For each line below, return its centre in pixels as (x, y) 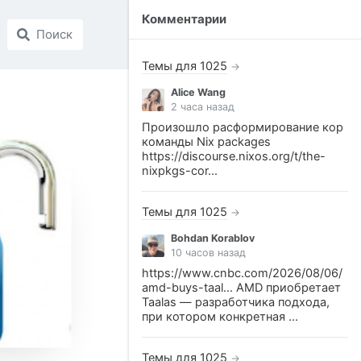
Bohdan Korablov (213, 238)
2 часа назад (203, 107)
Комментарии (184, 19)
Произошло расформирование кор (243, 127)
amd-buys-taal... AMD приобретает (241, 288)
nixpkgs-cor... (180, 171)
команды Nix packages (206, 142)
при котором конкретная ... (220, 317)
